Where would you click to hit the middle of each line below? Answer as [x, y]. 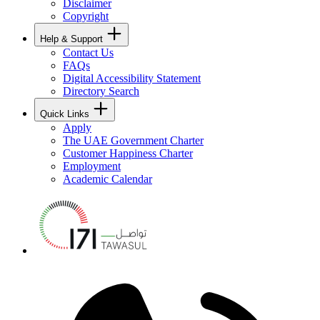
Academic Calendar [107, 179]
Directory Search [101, 91]
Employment [92, 166]
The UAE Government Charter [133, 140]
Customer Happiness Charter [128, 153]
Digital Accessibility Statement [132, 78]
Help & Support [71, 39]
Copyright [86, 16]
